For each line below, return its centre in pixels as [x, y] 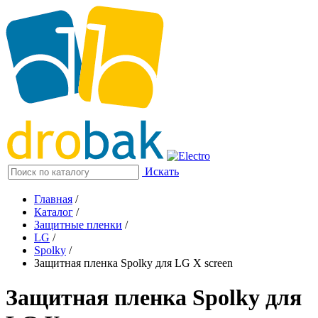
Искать [162, 171]
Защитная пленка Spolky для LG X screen [133, 263]
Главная [53, 199]
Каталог [54, 212]
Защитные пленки [78, 225]
